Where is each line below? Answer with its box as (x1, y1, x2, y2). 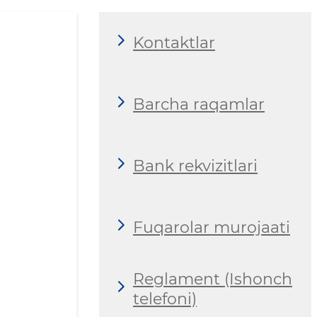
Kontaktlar (133, 33, 215, 52)
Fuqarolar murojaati (133, 217, 290, 237)
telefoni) (133, 289, 197, 309)
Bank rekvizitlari (133, 156, 258, 175)
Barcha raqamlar (133, 94, 265, 114)
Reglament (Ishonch (133, 269, 292, 289)
